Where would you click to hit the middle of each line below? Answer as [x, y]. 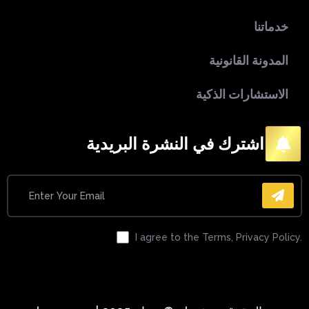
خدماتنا [271, 27]
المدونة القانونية [249, 60]
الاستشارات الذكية [242, 94]
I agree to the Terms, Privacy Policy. [219, 237]
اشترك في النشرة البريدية [175, 143]
